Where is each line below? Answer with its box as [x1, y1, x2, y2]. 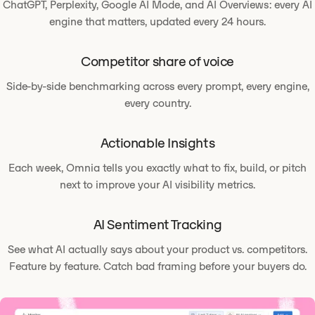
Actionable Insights [100, 134, 215, 151]
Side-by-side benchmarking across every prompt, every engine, [6, 79, 309, 93]
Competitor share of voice [81, 53, 234, 70]
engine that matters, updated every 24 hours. [49, 15, 266, 28]
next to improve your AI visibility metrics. [60, 178, 255, 191]
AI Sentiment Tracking [93, 216, 222, 233]
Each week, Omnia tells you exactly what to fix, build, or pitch [8, 161, 307, 174]
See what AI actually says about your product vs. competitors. [8, 243, 307, 256]
